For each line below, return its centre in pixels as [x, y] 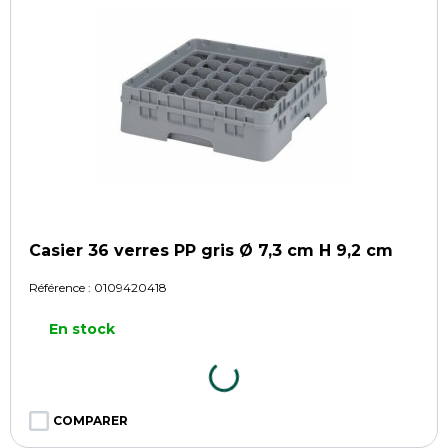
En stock [82, 328]
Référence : [61, 287]
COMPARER [90, 420]
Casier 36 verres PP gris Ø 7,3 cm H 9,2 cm [211, 250]
